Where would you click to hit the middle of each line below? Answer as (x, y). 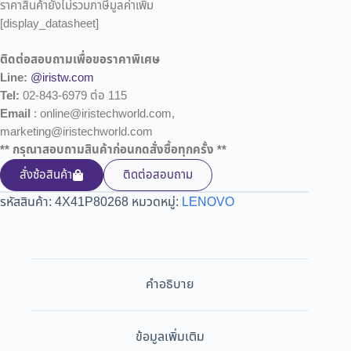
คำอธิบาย (170, 285)
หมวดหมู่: (157, 202)
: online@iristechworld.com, (103, 114)
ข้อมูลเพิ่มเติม (170, 337)
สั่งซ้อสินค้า (46, 175)
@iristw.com (62, 78)
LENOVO (208, 202)
